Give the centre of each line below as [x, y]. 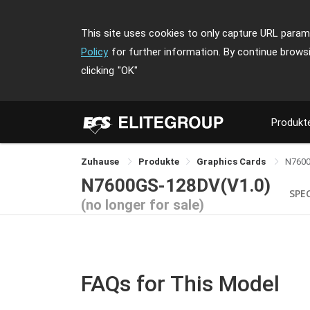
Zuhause [101, 162]
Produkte [159, 162]
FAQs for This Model [180, 284]
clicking [98, 71]
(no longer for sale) [143, 204]
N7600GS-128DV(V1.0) [176, 185]
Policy [94, 52]
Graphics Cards [232, 162]
